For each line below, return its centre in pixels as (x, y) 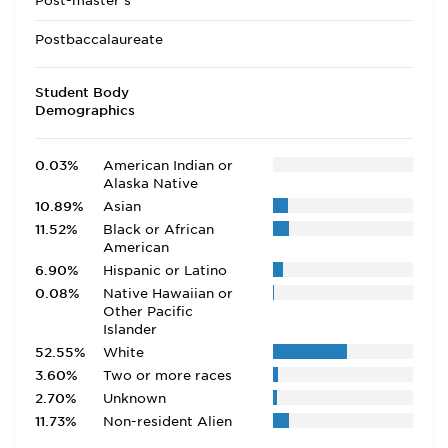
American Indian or (167, 165)
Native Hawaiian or (167, 293)
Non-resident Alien (167, 421)
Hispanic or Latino (164, 270)
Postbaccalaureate (99, 39)
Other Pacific (147, 311)
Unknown (134, 398)
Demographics (85, 110)
